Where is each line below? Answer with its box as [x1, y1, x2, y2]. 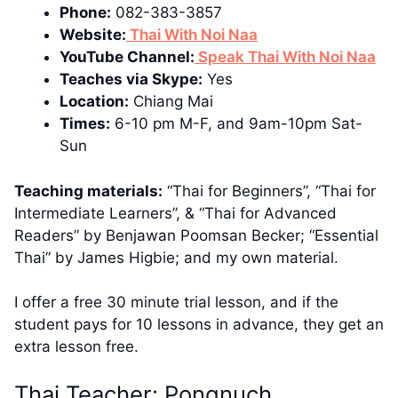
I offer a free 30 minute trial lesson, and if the [14, 293, 338, 312]
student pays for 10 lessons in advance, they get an [14, 315, 384, 334]
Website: [60, 26, 126, 44]
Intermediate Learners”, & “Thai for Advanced [14, 203, 337, 222]
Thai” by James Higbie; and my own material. [14, 248, 338, 267]
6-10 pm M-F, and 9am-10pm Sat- [110, 115, 362, 133]
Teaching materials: [14, 181, 163, 200]
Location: [60, 92, 129, 111]
